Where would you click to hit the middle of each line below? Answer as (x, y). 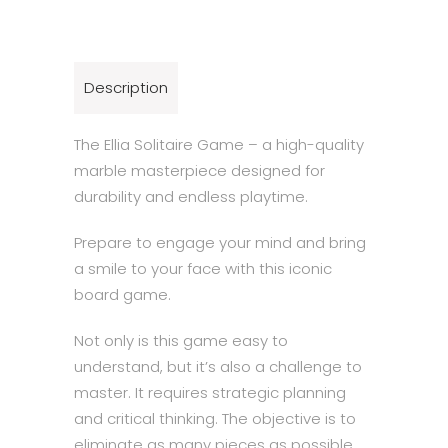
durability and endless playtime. (191, 196)
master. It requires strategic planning (210, 392)
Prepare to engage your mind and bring (220, 242)
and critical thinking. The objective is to (215, 418)
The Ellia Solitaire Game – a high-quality (219, 144)
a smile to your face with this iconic (203, 268)
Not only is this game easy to (181, 340)
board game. (122, 294)
